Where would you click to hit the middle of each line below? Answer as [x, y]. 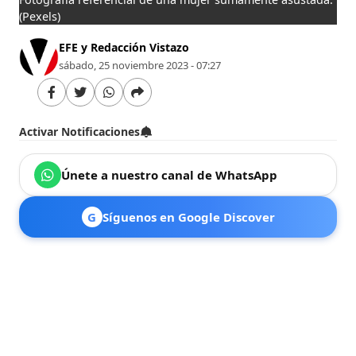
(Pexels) [40, 16]
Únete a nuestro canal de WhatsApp [170, 174]
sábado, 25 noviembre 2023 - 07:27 [140, 65]
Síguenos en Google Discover [188, 217]
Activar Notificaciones [80, 131]
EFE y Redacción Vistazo [124, 47]
